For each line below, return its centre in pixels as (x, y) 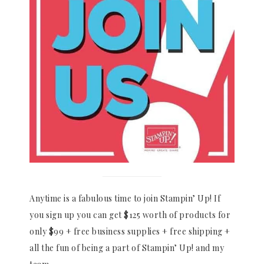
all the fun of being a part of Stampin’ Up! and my (127, 248)
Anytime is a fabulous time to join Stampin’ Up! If (125, 199)
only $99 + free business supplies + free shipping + (130, 232)
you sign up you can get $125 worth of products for (130, 215)
